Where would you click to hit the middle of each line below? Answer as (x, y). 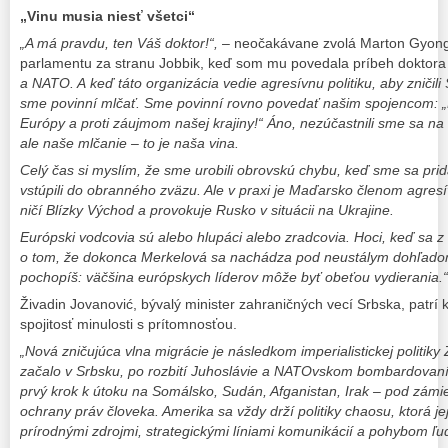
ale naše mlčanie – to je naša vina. (129, 142)
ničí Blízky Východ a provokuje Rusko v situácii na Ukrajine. (207, 209)
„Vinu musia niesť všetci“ (107, 15)
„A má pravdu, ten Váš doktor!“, (119, 42)
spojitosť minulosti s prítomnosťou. (128, 324)
